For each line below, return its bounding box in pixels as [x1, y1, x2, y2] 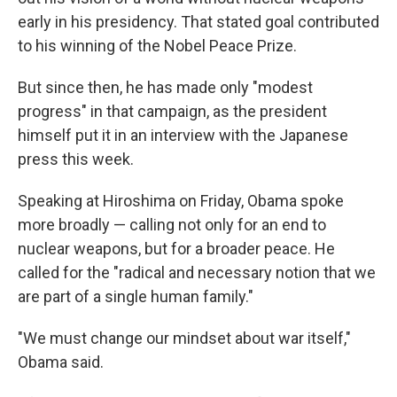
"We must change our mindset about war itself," [18, 328, 351, 347]
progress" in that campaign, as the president [18, 101, 327, 121]
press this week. [18, 149, 134, 168]
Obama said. [18, 352, 104, 371]
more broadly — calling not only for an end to [18, 214, 326, 234]
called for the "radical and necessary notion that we [18, 262, 376, 282]
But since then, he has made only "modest [18, 77, 313, 97]
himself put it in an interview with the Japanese [18, 125, 348, 144]
